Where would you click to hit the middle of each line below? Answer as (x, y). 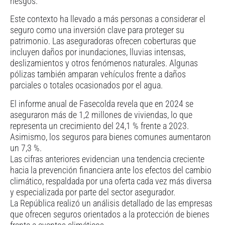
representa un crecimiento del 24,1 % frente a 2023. (99, 126)
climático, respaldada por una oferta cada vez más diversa (111, 181)
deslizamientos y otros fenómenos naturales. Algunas (104, 63)
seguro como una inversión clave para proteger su (97, 30)
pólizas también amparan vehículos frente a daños (98, 74)
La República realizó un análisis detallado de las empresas (111, 203)
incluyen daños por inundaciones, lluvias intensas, (98, 52)
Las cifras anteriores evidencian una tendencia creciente (107, 159)
